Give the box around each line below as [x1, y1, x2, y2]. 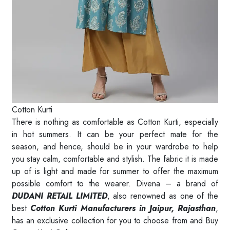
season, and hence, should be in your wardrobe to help [12, 140, 218, 152]
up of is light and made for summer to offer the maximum [12, 165, 218, 177]
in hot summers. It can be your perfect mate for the [12, 128, 218, 140]
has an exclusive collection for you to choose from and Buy [12, 214, 218, 226]
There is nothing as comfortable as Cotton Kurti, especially [12, 116, 218, 128]
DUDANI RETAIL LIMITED [12, 189, 107, 202]
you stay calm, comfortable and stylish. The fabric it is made [12, 152, 218, 165]
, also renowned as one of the [107, 189, 218, 202]
